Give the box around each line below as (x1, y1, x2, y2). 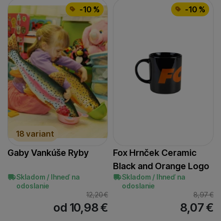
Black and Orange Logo (113, 160, 209, 171)
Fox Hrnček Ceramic (113, 147, 196, 158)
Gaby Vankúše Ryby (7, 147, 89, 158)
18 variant (16, 128, 54, 139)
